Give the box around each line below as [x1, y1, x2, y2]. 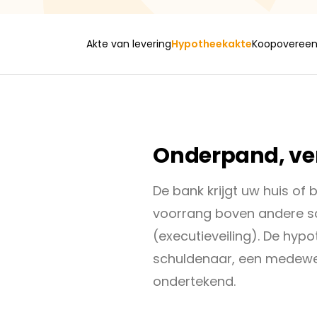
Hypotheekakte [171, 37, 252, 51]
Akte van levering [86, 37, 171, 51]
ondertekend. [153, 272, 236, 290]
